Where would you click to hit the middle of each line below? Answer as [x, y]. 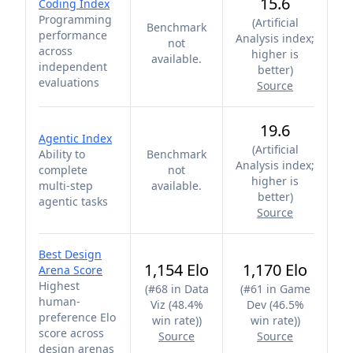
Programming [75, 19]
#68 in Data [178, 289]
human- [59, 301]
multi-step [66, 186]
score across [71, 333]
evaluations [69, 82]
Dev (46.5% [275, 305]
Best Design [70, 254]
